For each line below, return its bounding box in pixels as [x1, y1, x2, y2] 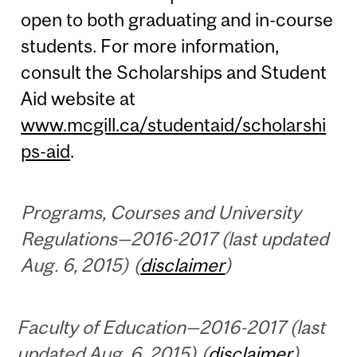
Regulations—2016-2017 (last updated [21, 228, 329, 250]
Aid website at [21, 87, 136, 109]
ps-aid [21, 139, 71, 162]
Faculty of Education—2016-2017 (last [17, 316, 326, 339]
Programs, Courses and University [21, 202, 302, 224]
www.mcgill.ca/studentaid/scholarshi [21, 113, 327, 135]
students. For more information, [21, 34, 280, 57]
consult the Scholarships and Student [21, 61, 328, 83]
